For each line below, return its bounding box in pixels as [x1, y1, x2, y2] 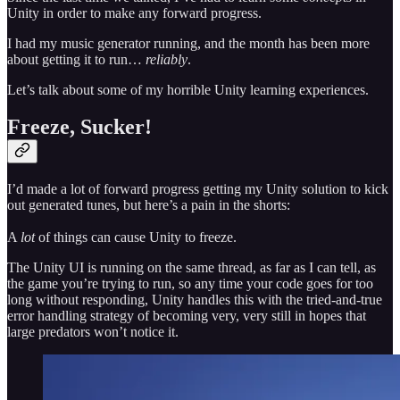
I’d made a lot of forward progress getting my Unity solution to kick [7, 181, 388, 197]
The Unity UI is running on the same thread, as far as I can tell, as [7, 260, 376, 276]
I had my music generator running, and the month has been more [7, 35, 370, 51]
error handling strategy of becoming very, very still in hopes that [7, 308, 366, 324]
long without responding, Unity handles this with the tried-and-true [7, 292, 382, 308]
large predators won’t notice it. [7, 324, 179, 340]
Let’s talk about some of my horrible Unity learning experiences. [7, 81, 369, 97]
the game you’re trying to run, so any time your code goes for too [7, 276, 373, 292]
